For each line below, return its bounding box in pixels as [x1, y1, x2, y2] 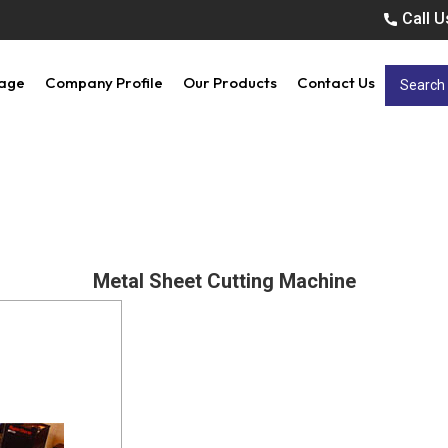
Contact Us [297, 73, 375, 92]
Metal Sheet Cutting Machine [92, 269, 356, 293]
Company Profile [45, 73, 163, 92]
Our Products [183, 73, 277, 92]
